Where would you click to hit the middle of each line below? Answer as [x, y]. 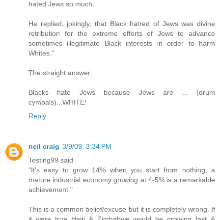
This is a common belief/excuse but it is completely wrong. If [122, 209]
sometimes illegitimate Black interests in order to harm [122, 43]
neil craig [44, 147]
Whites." [41, 53]
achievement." [51, 190]
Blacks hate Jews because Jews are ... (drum [122, 93]
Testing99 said [51, 160]
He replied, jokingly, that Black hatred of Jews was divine [122, 24]
